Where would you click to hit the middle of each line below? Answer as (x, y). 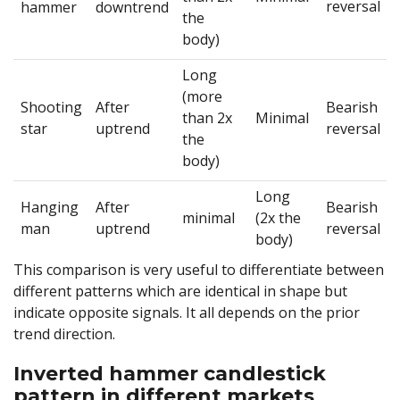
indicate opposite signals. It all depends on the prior (187, 312)
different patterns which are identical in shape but (180, 291)
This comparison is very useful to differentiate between (199, 269)
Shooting (51, 107)
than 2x (207, 117)
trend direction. (64, 333)
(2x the (278, 217)
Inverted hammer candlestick (170, 373)
